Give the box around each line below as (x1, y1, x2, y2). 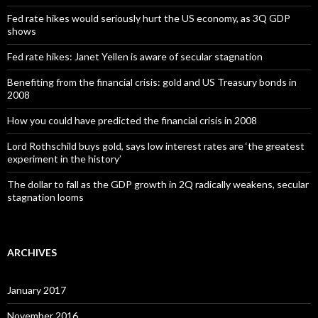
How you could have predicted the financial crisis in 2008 (7, 114, 257, 126)
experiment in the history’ (7, 152, 121, 165)
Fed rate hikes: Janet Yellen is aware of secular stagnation (7, 50, 263, 62)
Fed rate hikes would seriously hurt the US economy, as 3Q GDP (7, 11, 290, 24)
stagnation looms (7, 190, 84, 203)
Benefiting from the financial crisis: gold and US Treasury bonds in (7, 75, 297, 88)
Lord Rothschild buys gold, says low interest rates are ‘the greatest (7, 139, 305, 152)
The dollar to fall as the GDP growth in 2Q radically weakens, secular (7, 177, 309, 190)
